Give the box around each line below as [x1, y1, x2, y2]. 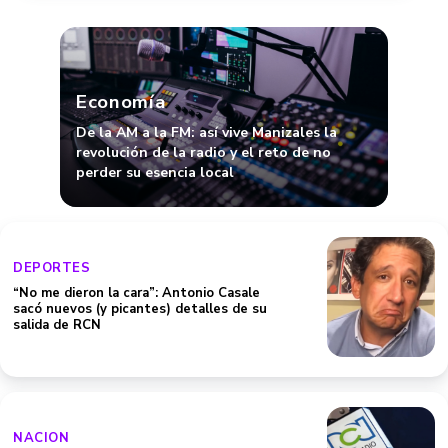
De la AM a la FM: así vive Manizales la [76, 123, 337, 142]
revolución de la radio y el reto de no [76, 143, 331, 162]
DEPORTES [13, 259, 90, 277]
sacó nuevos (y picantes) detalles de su [13, 300, 267, 318]
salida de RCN [13, 316, 101, 334]
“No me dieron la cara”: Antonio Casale [13, 284, 260, 302]
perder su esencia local [76, 163, 234, 182]
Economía [76, 89, 167, 115]
